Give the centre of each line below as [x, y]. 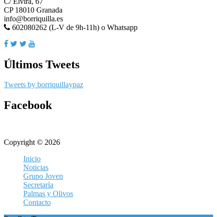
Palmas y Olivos [48, 194]
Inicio [32, 159]
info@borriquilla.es [33, 18]
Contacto [37, 202]
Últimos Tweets [42, 64]
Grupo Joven [43, 176]
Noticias [36, 168]
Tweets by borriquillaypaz [44, 85]
